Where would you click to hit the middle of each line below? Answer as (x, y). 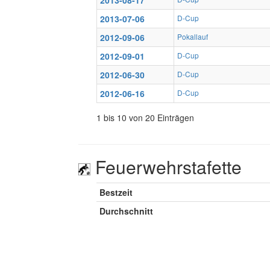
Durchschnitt (126, 211)
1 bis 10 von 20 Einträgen (145, 118)
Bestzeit (116, 192)
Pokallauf (193, 36)
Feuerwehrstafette (166, 167)
